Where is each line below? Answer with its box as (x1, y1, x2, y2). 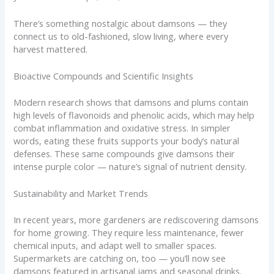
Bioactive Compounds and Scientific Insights (13, 69, 194, 82)
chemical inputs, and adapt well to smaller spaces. (13, 239, 217, 251)
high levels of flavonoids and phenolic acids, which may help (13, 108, 255, 121)
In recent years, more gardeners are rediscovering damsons (13, 213, 259, 226)
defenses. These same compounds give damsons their (13, 147, 235, 160)
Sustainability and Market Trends (13, 187, 149, 200)
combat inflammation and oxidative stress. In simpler (13, 121, 231, 134)
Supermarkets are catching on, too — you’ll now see (13, 251, 226, 264)
